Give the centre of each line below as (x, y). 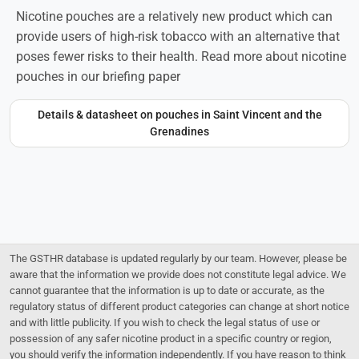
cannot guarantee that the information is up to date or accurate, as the (167, 290)
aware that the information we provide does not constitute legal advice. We (178, 274)
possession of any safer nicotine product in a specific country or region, (171, 338)
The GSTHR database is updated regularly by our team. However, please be (178, 258)
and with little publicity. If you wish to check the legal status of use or (165, 322)
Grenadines (179, 131)
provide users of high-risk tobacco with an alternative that (178, 36)
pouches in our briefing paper (98, 76)
